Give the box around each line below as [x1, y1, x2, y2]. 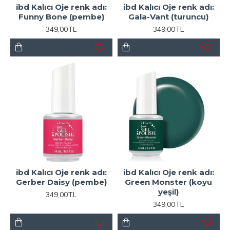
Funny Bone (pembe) [18, 11, 104, 22]
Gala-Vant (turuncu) [128, 11, 209, 22]
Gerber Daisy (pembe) [15, 177, 107, 187]
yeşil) [158, 186, 179, 197]
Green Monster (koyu [125, 177, 213, 187]
